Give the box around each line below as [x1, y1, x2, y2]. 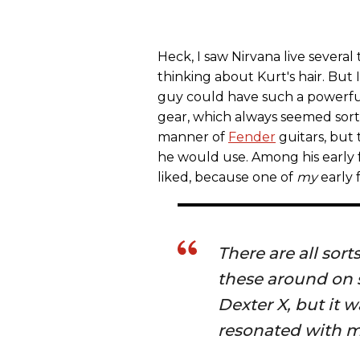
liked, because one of [157, 170, 297, 186]
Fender [228, 129, 276, 145]
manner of [157, 129, 228, 145]
